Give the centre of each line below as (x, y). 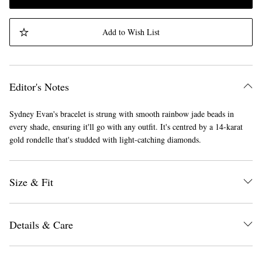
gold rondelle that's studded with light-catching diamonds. (105, 140)
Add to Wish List (131, 32)
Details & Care (41, 225)
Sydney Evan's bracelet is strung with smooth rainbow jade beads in (122, 114)
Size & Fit (31, 182)
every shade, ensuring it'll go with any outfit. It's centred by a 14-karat (126, 127)
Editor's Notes (39, 87)
